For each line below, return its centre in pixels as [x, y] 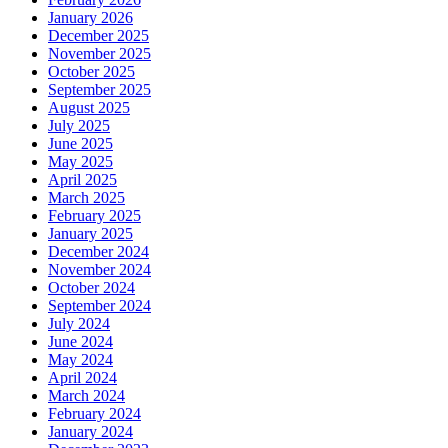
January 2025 [90, 233]
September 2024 [99, 305]
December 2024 [98, 251]
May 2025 [80, 161]
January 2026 [90, 17]
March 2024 [86, 395]
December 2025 [98, 35]
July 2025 [79, 125]
